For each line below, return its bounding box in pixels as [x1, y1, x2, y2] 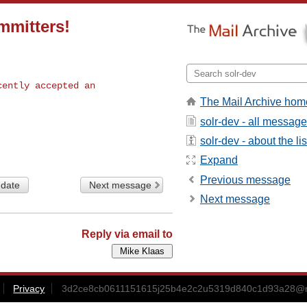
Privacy [13, 282, 45, 294]
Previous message [200, 173, 291, 186]
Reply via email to [82, 228, 173, 240]
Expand [200, 154, 238, 167]
